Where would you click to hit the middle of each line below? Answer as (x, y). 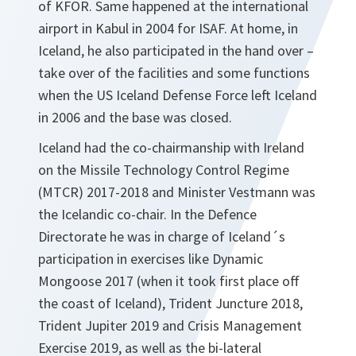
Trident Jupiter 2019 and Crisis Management (170, 326)
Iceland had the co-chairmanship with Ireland (171, 148)
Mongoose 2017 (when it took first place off (169, 281)
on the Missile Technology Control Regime (164, 170)
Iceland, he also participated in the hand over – (176, 51)
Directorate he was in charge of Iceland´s (162, 237)
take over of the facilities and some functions (174, 73)
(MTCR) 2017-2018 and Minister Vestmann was (177, 192)
